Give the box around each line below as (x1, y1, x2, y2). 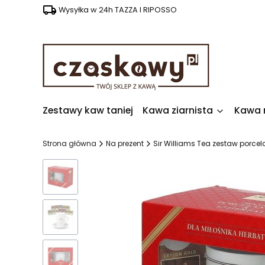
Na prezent (106, 138, 144, 148)
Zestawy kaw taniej (43, 104, 133, 117)
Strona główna (43, 138, 96, 148)
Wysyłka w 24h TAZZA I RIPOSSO (59, 5, 177, 15)
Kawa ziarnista (143, 104, 213, 117)
